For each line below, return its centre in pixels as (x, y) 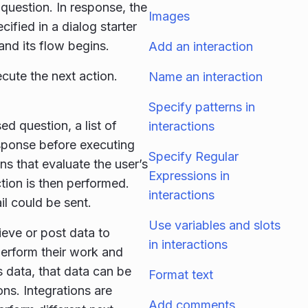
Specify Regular (194, 156)
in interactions (188, 244)
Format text (181, 275)
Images (169, 16)
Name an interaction (206, 77)
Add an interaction (201, 46)
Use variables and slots (214, 225)
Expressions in (189, 176)
